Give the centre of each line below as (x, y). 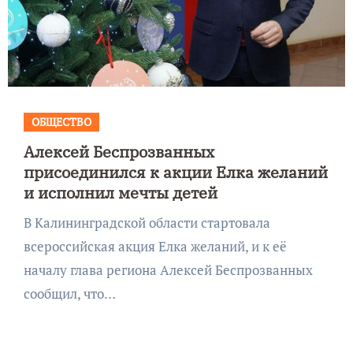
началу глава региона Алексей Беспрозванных (168, 269)
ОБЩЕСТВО (61, 121)
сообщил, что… (69, 293)
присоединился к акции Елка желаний (175, 172)
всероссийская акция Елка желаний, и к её (155, 246)
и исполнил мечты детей (120, 192)
